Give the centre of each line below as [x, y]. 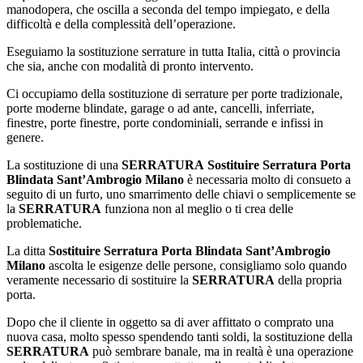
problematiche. [44, 223]
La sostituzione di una [64, 164]
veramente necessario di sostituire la [99, 280]
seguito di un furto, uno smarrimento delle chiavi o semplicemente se [181, 194]
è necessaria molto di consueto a [267, 179]
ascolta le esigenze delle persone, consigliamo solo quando [196, 265]
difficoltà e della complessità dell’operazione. [121, 23]
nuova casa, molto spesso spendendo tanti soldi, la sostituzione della [179, 336]
